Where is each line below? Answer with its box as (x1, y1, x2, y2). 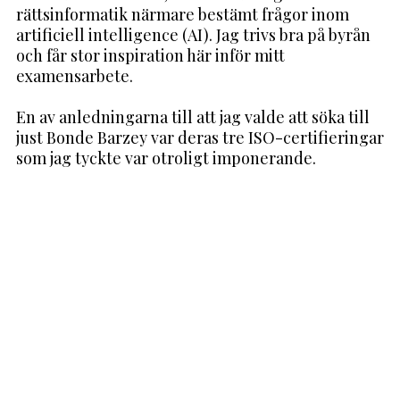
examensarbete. (15, 64, 133, 87)
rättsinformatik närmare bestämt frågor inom (15, 3, 349, 25)
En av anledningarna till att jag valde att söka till (15, 105, 370, 128)
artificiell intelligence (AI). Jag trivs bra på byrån (15, 23, 371, 46)
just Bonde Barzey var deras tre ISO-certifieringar (15, 126, 384, 148)
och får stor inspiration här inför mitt (15, 44, 285, 66)
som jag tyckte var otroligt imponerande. (15, 146, 316, 169)
